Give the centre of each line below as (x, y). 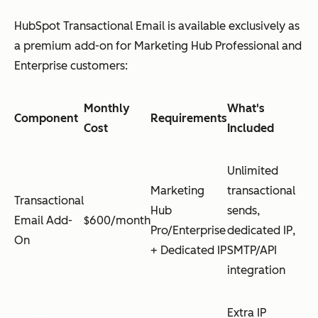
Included (251, 128)
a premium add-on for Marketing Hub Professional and (158, 45)
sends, (243, 210)
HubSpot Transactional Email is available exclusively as (157, 26)
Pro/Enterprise (188, 230)
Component (46, 118)
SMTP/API (252, 250)
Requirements (189, 118)
